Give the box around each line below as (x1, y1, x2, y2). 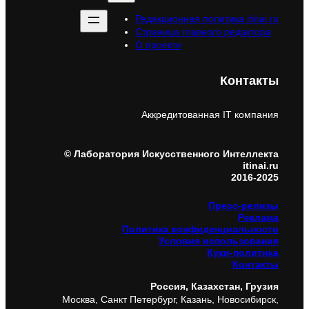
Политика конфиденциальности (122, 223, 279, 235)
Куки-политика (207, 246, 279, 258)
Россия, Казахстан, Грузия (150, 280, 279, 292)
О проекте (135, 39, 181, 51)
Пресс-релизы (208, 199, 279, 211)
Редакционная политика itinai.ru (135, 13, 279, 25)
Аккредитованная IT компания (141, 109, 279, 121)
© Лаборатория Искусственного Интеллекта (64, 148, 279, 159)
